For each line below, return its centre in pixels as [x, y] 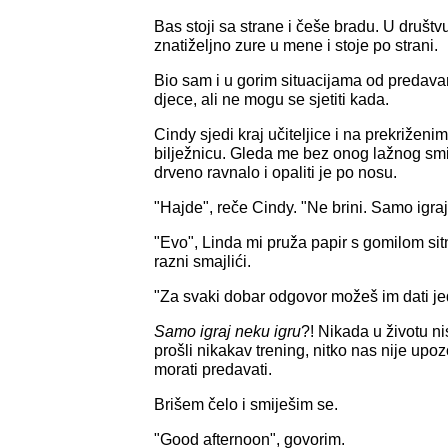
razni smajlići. [202, 261]
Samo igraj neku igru [227, 331]
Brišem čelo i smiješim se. [246, 404]
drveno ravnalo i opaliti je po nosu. [275, 172]
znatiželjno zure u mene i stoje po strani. [296, 45]
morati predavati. [213, 369]
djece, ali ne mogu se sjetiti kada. [271, 99]
